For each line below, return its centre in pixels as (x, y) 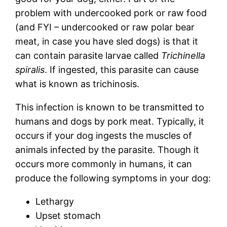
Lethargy (55, 201)
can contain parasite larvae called (88, 55)
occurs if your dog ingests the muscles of (104, 135)
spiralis (30, 69)
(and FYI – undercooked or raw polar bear (105, 27)
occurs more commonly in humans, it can (104, 164)
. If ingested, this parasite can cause (122, 69)
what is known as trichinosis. (78, 84)
